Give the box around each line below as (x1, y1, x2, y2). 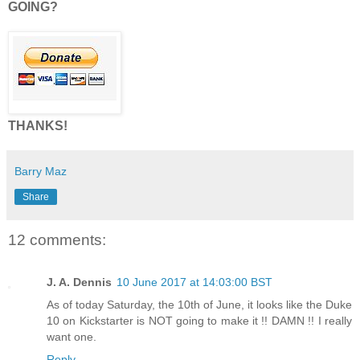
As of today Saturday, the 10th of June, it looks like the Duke (47, 297, 352, 311)
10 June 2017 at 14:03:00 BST (117, 275, 272, 288)
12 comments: (8, 231, 106, 249)
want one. (47, 329, 96, 343)
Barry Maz (14, 165, 67, 178)
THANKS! (8, 119, 67, 133)
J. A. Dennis (47, 275, 112, 288)
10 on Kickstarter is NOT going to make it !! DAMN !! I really (47, 313, 352, 327)
